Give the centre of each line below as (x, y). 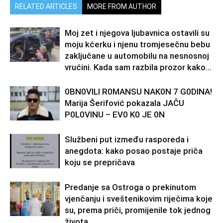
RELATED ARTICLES (46, 7)
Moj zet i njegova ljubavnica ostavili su (137, 33)
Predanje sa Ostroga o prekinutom (130, 187)
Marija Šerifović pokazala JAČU (124, 103)
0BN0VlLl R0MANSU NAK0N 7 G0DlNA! (138, 92)
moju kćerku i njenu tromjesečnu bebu (137, 45)
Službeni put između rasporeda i (127, 140)
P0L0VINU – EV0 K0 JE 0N (115, 115)
